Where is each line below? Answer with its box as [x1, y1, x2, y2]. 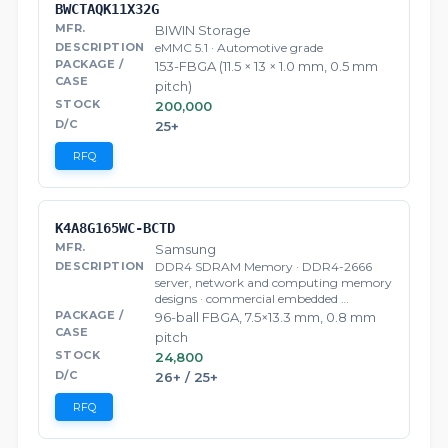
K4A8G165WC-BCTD [55, 220, 175, 237]
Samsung [155, 241, 216, 258]
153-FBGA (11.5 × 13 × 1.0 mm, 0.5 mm [155, 58, 378, 75]
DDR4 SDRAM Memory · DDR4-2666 [155, 259, 372, 275]
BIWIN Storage [155, 22, 251, 39]
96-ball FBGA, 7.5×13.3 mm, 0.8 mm [155, 309, 376, 326]
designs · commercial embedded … [155, 291, 349, 307]
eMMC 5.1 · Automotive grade [155, 40, 323, 56]
